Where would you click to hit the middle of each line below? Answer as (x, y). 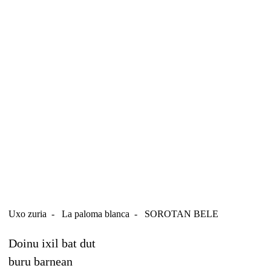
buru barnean (41, 261)
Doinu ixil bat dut (52, 243)
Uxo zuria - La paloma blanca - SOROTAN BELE (113, 214)
